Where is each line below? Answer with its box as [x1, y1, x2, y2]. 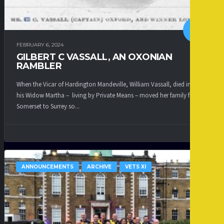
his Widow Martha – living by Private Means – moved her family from [16, 90, 201, 100]
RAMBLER [16, 60, 62, 72]
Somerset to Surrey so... [16, 101, 79, 111]
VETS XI [125, 163, 146, 170]
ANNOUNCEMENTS [21, 163, 73, 170]
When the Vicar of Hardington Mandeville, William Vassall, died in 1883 [16, 79, 204, 89]
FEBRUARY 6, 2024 [16, 41, 63, 48]
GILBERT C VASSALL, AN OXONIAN [16, 51, 172, 63]
